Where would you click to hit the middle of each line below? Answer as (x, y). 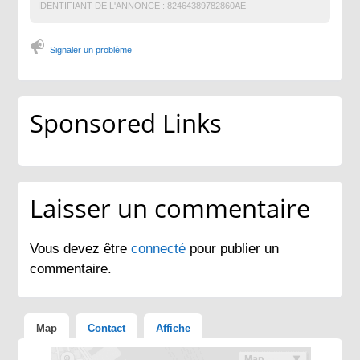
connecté (161, 248)
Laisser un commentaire (170, 208)
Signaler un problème (91, 49)
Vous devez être (81, 248)
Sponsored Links (126, 123)
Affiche (174, 328)
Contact (107, 328)
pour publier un (235, 248)
